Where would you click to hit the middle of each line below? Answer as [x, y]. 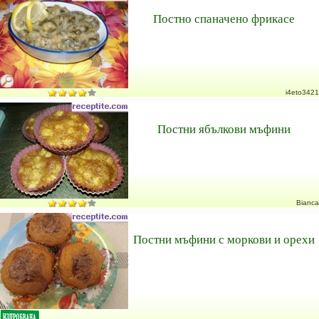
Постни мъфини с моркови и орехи [224, 239]
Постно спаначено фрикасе [224, 18]
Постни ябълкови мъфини [224, 129]
